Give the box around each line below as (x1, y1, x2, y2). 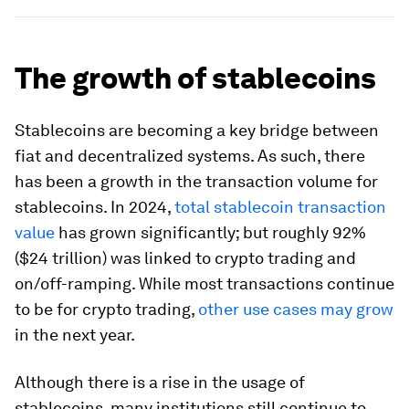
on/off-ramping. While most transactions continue (15, 274, 394, 293)
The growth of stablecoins (15, 60, 376, 96)
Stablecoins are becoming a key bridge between (15, 121, 379, 140)
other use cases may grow (198, 299, 393, 319)
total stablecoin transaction (174, 197, 386, 216)
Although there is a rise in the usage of (15, 372, 305, 392)
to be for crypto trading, (15, 299, 198, 319)
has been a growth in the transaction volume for (15, 172, 378, 191)
